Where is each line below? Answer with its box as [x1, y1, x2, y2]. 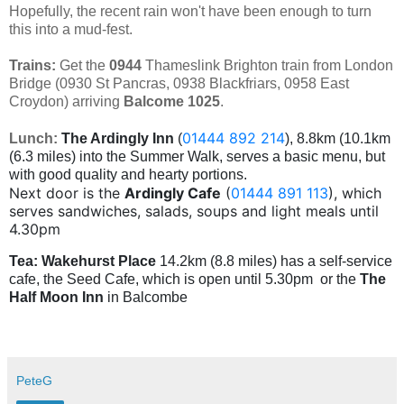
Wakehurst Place [41, 252, 156, 269]
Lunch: [9, 130, 58, 146]
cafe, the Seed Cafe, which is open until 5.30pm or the [9, 271, 360, 287]
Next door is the [9, 183, 124, 202]
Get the [60, 57, 109, 73]
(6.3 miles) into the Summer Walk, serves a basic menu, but [9, 148, 385, 164]
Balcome [124, 93, 184, 109]
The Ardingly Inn [61, 130, 174, 146]
